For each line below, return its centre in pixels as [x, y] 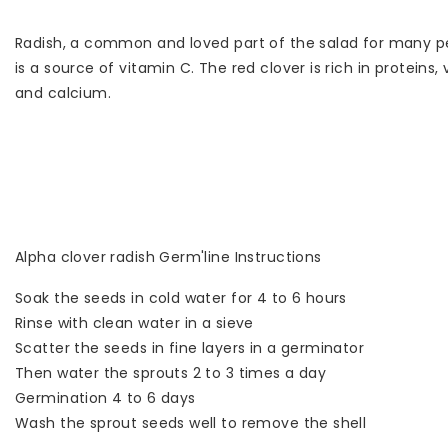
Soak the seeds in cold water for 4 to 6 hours [181, 298]
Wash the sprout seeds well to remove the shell [191, 423]
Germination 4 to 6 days [105, 398]
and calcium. [63, 93]
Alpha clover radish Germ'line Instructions [168, 257]
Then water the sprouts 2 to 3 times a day [171, 373]
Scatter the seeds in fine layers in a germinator [190, 348]
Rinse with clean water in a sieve [134, 323]
